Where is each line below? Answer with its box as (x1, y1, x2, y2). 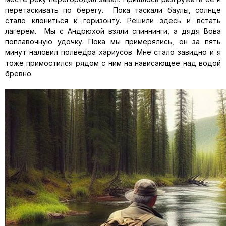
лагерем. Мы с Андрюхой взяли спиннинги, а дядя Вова (5, 27, 221, 35)
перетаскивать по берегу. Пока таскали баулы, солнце (5, 6, 221, 14)
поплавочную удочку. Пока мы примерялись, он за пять (5, 37, 221, 46)
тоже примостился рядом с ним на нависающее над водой (5, 59, 221, 67)
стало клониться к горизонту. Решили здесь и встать (5, 16, 221, 25)
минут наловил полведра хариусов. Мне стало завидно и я (5, 48, 221, 56)
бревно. (5, 69, 33, 78)
